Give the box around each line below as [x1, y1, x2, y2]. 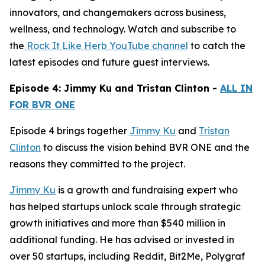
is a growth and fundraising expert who [56, 184, 238, 196]
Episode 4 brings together [9, 125, 130, 137]
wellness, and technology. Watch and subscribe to [9, 23, 236, 35]
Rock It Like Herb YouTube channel [24, 40, 188, 51]
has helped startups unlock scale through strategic [9, 201, 241, 212]
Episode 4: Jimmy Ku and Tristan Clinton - [9, 82, 220, 94]
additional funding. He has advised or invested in [9, 234, 234, 245]
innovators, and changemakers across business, [9, 7, 226, 18]
